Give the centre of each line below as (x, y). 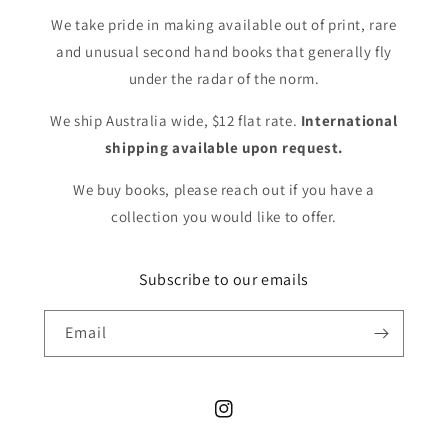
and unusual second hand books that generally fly (224, 52)
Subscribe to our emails (224, 280)
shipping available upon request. (224, 148)
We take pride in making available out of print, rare (224, 25)
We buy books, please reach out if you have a (224, 190)
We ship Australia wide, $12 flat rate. (175, 121)
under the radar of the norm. (224, 79)
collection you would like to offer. (223, 217)
